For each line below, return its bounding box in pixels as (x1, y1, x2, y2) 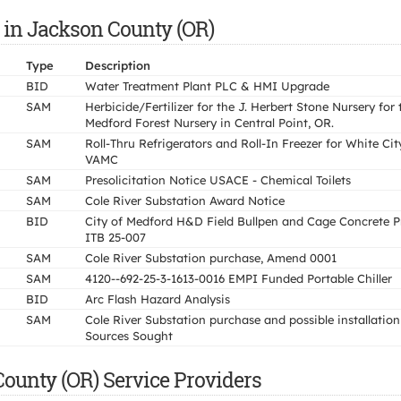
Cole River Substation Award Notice (85, 193, 285, 208)
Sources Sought (85, 328, 173, 343)
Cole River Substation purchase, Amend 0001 (85, 251, 337, 265)
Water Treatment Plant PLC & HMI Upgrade (85, 79, 329, 93)
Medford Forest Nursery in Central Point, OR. (85, 115, 334, 130)
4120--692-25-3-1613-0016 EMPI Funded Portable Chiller (85, 271, 392, 286)
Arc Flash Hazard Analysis (85, 292, 230, 306)
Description (85, 58, 150, 73)
